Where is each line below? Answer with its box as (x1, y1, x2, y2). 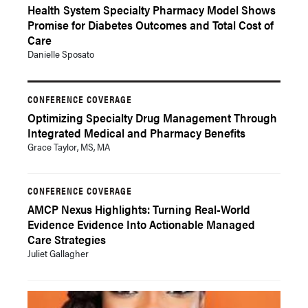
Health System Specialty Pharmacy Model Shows (27, 1, 276, 18)
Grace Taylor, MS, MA (27, 140, 110, 153)
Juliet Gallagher (27, 246, 89, 260)
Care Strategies (27, 231, 106, 247)
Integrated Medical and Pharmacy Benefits (27, 124, 245, 141)
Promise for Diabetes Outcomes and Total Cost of (27, 16, 274, 33)
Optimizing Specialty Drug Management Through (27, 109, 277, 126)
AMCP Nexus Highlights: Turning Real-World (27, 201, 250, 217)
